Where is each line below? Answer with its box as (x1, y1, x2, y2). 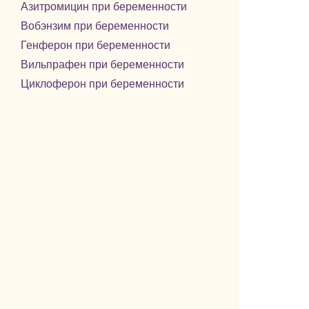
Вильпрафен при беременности (20, 59, 184, 70)
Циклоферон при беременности (20, 78, 184, 90)
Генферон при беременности (20, 39, 170, 51)
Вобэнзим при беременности (20, 20, 169, 32)
